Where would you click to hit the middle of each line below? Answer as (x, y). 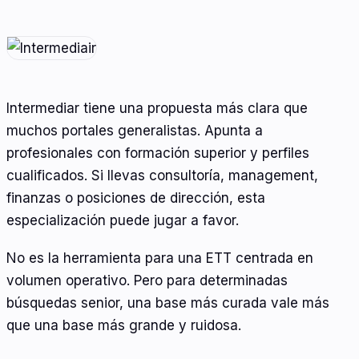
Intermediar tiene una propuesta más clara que (157, 108)
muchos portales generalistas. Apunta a (135, 130)
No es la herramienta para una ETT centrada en (160, 258)
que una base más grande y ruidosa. (124, 326)
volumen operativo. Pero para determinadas (147, 281)
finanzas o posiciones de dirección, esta (136, 198)
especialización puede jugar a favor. (123, 220)
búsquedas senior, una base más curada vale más (168, 303)
